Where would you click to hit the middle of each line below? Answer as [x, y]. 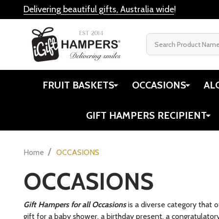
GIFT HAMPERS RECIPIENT [146, 115]
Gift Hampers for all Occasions [75, 204]
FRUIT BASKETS [78, 85]
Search [157, 39]
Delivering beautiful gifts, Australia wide [99, 9]
